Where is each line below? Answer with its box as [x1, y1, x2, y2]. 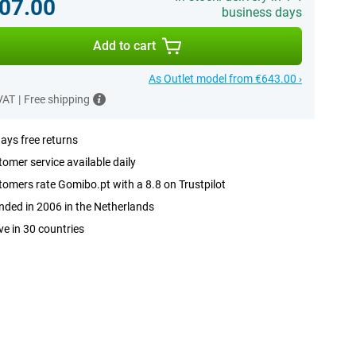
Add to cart [93, 38, 157, 53]
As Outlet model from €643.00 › [148, 72, 302, 85]
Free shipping [23, 93, 90, 106]
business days [221, 5, 302, 20]
